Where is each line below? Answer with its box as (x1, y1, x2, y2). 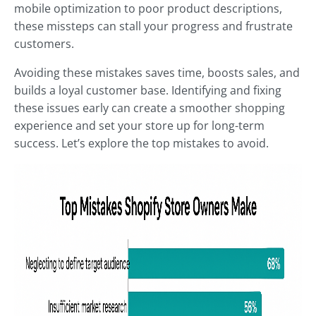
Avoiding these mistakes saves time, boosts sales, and (14, 65, 300, 81)
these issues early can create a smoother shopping (14, 100, 285, 116)
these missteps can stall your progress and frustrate (14, 18, 293, 35)
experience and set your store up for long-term (14, 118, 265, 134)
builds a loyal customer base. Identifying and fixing (14, 83, 281, 99)
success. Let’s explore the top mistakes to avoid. (14, 135, 269, 152)
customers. (14, 36, 74, 52)
